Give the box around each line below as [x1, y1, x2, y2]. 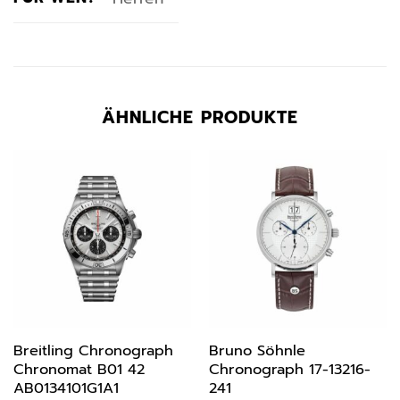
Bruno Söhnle [208, 338, 305, 362]
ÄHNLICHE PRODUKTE [102, 104, 298, 131]
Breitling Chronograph [12, 338, 173, 362]
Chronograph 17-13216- [208, 357, 371, 380]
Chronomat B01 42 [12, 357, 145, 380]
